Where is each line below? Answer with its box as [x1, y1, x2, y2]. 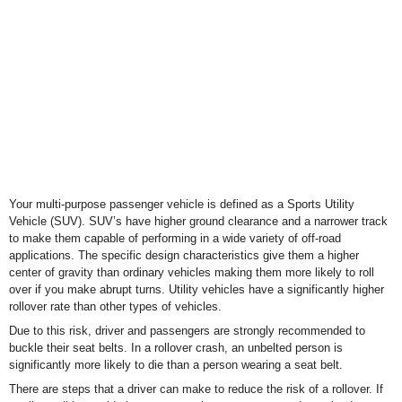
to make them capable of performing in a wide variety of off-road [9, 232, 341, 245]
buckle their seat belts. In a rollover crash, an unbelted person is [9, 341, 343, 354]
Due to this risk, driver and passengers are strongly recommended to [9, 324, 365, 337]
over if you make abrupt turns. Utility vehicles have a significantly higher [9, 283, 384, 296]
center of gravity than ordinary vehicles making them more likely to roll [9, 266, 374, 279]
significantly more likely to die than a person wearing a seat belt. [9, 358, 343, 371]
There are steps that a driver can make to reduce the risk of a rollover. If [9, 382, 383, 396]
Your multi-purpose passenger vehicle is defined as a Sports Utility [9, 197, 354, 211]
